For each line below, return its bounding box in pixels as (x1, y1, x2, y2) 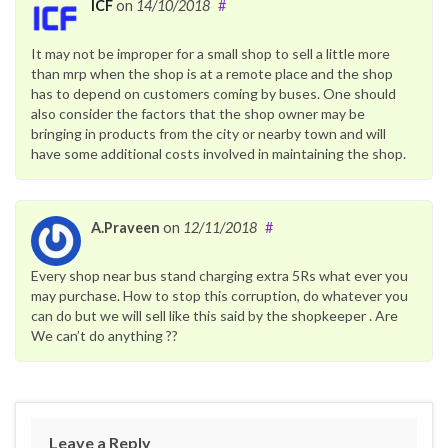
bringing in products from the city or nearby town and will (31, 125, 386, 142)
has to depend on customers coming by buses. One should (31, 85, 396, 102)
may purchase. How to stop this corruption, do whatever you (31, 287, 408, 304)
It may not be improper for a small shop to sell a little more (31, 45, 390, 62)
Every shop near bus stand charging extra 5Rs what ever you (31, 267, 408, 284)
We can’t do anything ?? (31, 327, 178, 344)
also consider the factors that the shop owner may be (31, 105, 365, 122)
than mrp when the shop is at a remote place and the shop (31, 65, 393, 82)
